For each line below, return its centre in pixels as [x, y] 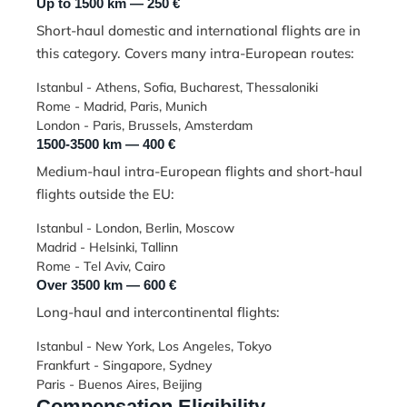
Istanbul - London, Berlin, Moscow [135, 228]
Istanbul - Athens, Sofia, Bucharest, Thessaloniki [177, 88]
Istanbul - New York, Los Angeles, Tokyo [154, 347]
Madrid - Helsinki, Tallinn [107, 248]
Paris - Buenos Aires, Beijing [119, 385]
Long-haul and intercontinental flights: [158, 313]
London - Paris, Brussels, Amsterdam [144, 126]
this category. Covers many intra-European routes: [195, 54]
